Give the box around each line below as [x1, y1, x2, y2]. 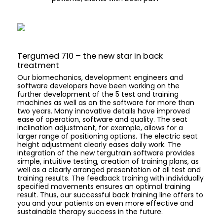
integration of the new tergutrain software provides [17, 148, 195, 158]
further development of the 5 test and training [17, 89, 179, 100]
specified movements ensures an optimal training [17, 182, 190, 192]
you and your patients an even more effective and [17, 198, 193, 209]
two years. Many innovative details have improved [17, 106, 190, 116]
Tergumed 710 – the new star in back [17, 50, 163, 62]
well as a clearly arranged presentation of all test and [17, 165, 201, 175]
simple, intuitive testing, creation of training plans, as [17, 156, 199, 167]
